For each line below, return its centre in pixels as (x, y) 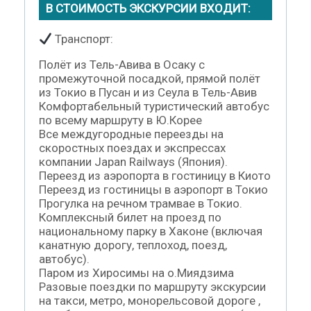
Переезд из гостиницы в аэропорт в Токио (153, 190)
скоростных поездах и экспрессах (132, 148)
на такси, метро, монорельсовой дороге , (150, 301)
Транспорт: (83, 39)
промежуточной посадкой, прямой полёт (150, 79)
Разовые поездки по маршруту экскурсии (152, 287)
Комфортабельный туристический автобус (154, 107)
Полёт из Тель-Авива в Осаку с (122, 65)
